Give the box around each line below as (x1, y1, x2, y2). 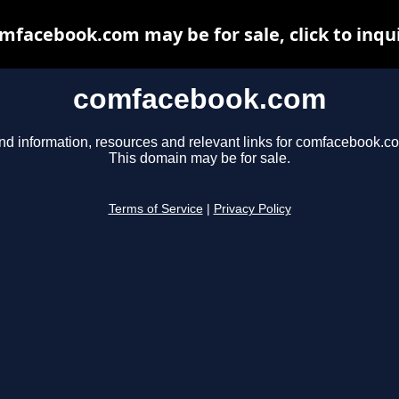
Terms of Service (108, 202, 203, 216)
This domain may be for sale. (109, 151, 290, 167)
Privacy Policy (213, 202, 291, 216)
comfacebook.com (73, 83, 326, 115)
